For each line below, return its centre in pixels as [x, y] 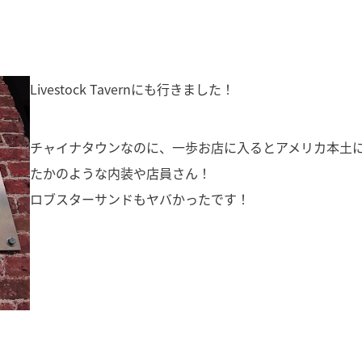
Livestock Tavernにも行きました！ [133, 88]
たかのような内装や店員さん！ [121, 173]
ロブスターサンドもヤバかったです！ [140, 198]
